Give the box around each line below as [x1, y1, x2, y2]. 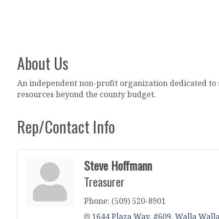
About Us [17, 51, 68, 74]
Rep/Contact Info [17, 114, 115, 138]
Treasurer [84, 172, 125, 190]
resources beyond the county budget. [17, 88, 156, 100]
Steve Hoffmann [84, 156, 152, 174]
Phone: [84, 195, 109, 206]
